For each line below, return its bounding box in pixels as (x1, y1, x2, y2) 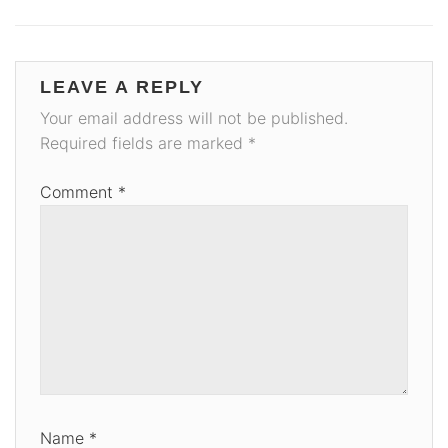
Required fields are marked (40, 133, 248, 154)
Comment (40, 182, 118, 203)
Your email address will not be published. (40, 108, 348, 129)
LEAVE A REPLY (40, 77, 204, 98)
